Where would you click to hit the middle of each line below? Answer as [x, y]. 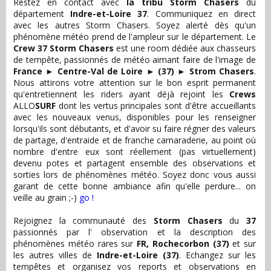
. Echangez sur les [217, 255]
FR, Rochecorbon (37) [183, 243]
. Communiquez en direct [202, 14]
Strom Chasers [222, 71]
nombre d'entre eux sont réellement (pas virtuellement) [135, 152]
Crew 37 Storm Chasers [64, 48]
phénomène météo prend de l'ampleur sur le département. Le [135, 37]
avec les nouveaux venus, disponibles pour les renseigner [135, 117]
